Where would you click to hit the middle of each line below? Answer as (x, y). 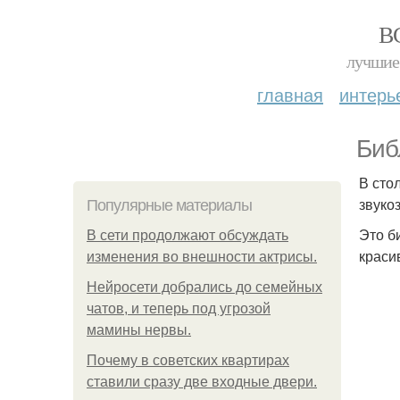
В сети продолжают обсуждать (187, 235)
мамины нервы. (139, 330)
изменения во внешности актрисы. (202, 257)
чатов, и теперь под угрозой (179, 308)
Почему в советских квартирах (188, 360)
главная (290, 94)
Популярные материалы (169, 205)
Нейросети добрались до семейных (204, 287)
